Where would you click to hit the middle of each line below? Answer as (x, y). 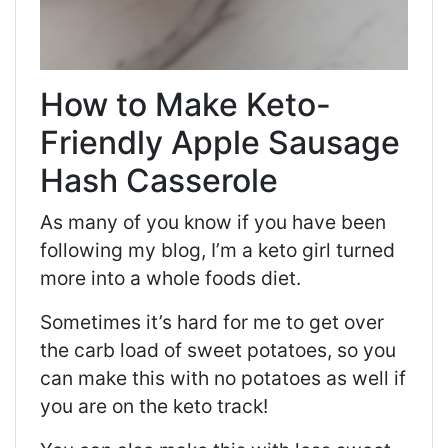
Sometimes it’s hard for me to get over (212, 321)
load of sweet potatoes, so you (255, 349)
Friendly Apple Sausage (220, 142)
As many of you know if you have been (213, 221)
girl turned (346, 249)
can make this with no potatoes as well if (223, 377)
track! (240, 405)
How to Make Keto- (185, 104)
